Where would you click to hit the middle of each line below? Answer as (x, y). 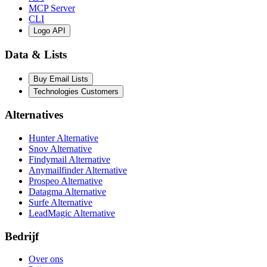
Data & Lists (36, 54)
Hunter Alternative (63, 138)
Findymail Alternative (69, 159)
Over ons (46, 259)
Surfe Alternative (60, 202)
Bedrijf (22, 236)
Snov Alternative (60, 149)
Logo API (49, 31)
